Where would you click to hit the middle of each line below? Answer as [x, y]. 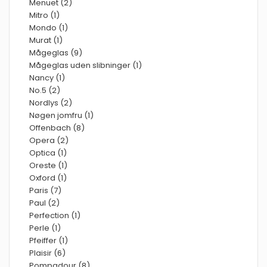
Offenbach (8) [57, 128]
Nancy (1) [47, 78]
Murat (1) [46, 40]
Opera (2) [49, 140]
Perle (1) [45, 228]
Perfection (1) [55, 215]
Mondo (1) [49, 28]
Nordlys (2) [51, 103]
